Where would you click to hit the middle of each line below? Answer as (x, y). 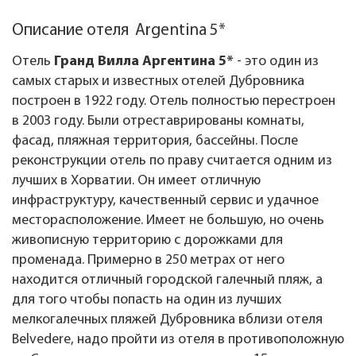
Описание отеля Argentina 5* (119, 31)
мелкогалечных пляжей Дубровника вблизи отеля (167, 320)
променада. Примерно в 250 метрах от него (148, 260)
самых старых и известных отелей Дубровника (158, 81)
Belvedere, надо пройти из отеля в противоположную (178, 340)
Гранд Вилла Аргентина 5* (144, 62)
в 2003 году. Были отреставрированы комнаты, (158, 121)
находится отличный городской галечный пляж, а (167, 280)
